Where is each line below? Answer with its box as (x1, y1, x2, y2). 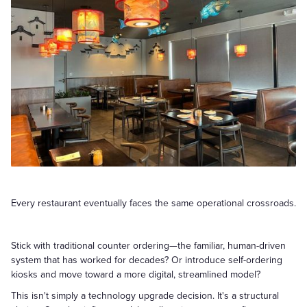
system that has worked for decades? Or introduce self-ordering (11, 254, 282, 266)
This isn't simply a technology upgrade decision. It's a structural (11, 290, 279, 302)
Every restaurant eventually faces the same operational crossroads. (11, 197, 296, 209)
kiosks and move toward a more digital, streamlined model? (11, 269, 260, 280)
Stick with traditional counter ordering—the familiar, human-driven (11, 240, 286, 251)
